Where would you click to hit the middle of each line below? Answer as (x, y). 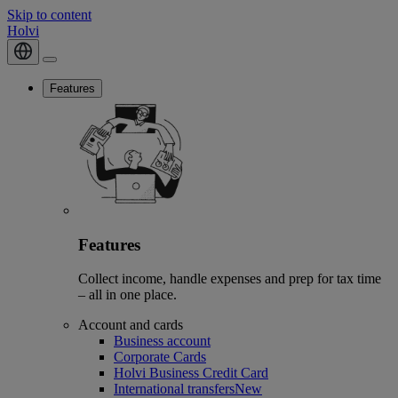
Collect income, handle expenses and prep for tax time (230, 279)
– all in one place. (127, 295)
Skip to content (49, 15)
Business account (162, 341)
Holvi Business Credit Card (191, 373)
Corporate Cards (160, 357)
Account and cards (131, 325)
